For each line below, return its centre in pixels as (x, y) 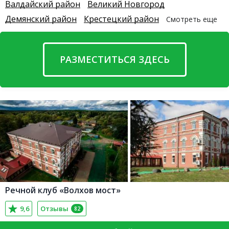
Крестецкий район (121, 19)
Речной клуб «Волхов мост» (63, 190)
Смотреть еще (192, 19)
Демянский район (41, 19)
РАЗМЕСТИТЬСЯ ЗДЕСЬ (114, 59)
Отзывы (54, 209)
